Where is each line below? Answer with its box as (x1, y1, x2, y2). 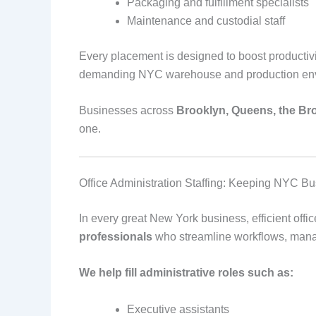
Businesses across (79, 104, 176, 117)
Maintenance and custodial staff (127, 14, 285, 27)
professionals (79, 230, 152, 243)
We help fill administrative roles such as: (79, 267, 293, 279)
